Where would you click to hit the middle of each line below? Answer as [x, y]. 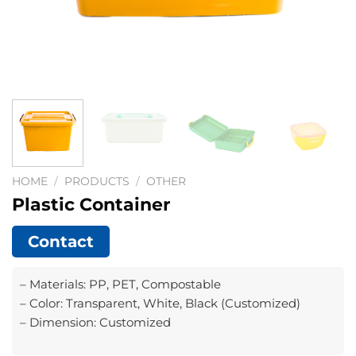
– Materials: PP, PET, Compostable [120, 284]
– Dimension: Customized [95, 322]
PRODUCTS [97, 181]
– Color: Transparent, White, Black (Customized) [160, 303]
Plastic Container [91, 204]
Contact [61, 241]
